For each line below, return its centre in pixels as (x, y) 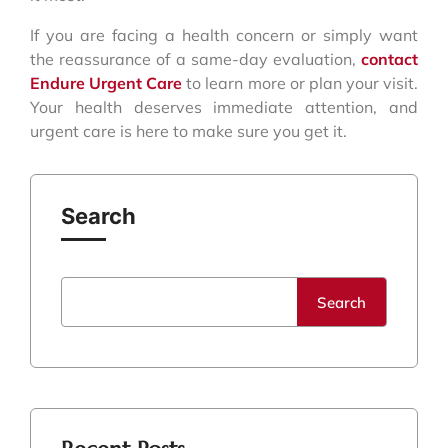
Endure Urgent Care (106, 82)
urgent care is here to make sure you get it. (188, 130)
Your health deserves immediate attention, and (224, 106)
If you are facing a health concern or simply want (224, 34)
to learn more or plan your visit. (300, 82)
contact (389, 58)
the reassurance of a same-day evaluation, (195, 58)
